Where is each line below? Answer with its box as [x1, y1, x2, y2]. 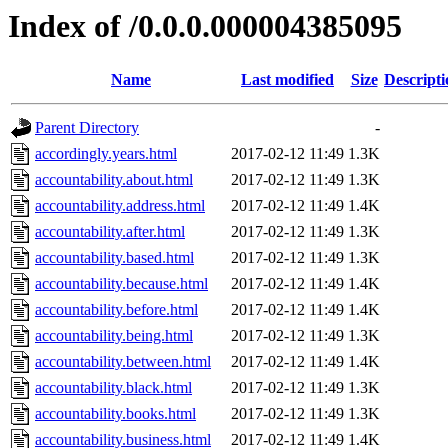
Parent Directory [35, 119, 139, 137]
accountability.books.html [35, 405, 196, 423]
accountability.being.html [35, 327, 193, 345]
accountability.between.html [35, 353, 211, 371]
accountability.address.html [35, 197, 205, 215]
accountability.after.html [35, 223, 185, 241]
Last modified [241, 71, 334, 89]
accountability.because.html [35, 275, 208, 293]
